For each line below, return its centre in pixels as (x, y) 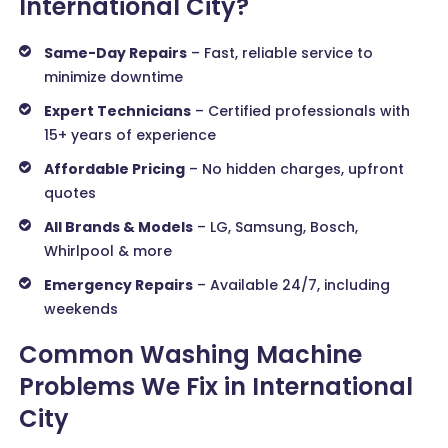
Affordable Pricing (115, 169)
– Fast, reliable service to (280, 53)
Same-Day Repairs (116, 53)
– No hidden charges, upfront (295, 169)
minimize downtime (114, 77)
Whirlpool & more (108, 251)
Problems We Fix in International (216, 387)
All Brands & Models (119, 227)
